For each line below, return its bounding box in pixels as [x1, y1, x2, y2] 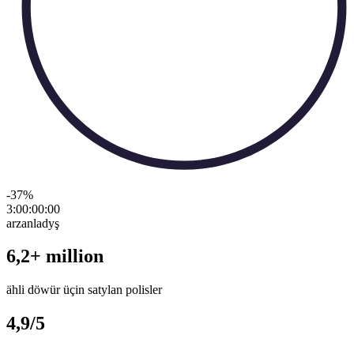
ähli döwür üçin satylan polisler [6, 283, 162, 297]
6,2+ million [6, 246, 104, 267]
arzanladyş [6, 216, 59, 230]
